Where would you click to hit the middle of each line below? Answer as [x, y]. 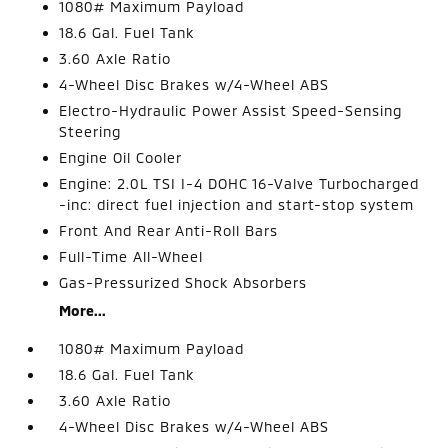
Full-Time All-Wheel [131, 256]
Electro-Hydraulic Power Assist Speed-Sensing [231, 110]
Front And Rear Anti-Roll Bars [169, 230]
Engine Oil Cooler [121, 157]
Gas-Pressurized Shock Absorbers [183, 282]
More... [83, 310]
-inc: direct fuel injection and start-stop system [237, 204]
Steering [90, 131]
